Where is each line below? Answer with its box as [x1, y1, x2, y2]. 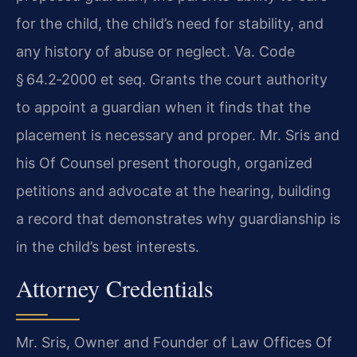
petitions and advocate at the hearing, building [16, 182, 331, 199]
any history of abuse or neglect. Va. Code [16, 42, 295, 60]
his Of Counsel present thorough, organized [16, 154, 312, 171]
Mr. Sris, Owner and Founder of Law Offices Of [16, 334, 332, 351]
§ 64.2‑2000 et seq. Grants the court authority [16, 70, 328, 88]
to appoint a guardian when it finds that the [16, 98, 311, 116]
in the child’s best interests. [16, 237, 199, 255]
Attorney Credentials [16, 272, 214, 304]
